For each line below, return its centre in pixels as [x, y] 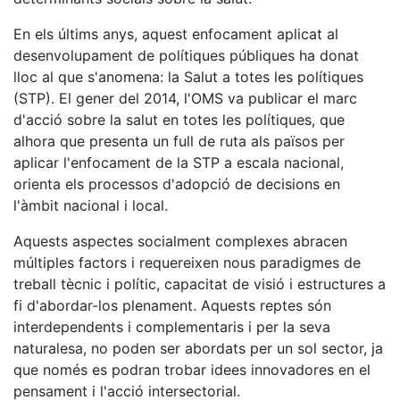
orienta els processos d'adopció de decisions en [177, 183]
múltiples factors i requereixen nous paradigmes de [187, 262]
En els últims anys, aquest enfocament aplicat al [176, 33]
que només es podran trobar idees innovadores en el [192, 369]
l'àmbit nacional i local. [91, 205]
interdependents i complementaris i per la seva [172, 326]
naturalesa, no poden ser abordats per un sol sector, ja [198, 348]
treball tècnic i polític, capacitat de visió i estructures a [200, 283]
